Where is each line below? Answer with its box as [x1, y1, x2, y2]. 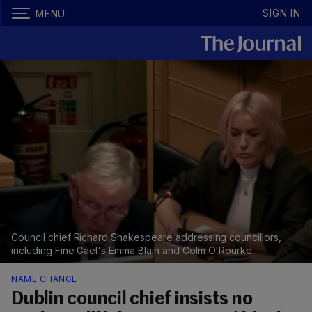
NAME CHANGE [11, 274, 77, 285]
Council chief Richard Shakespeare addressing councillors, [11, 231, 282, 244]
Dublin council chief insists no [11, 290, 253, 309]
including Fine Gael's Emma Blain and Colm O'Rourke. [11, 244, 255, 257]
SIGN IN [263, 7, 301, 19]
